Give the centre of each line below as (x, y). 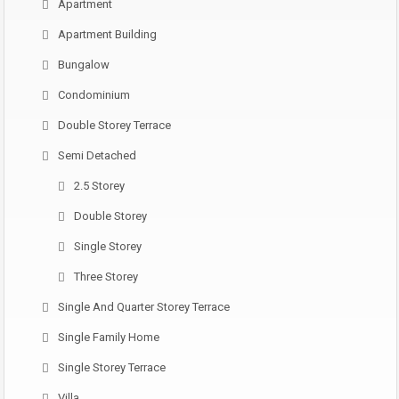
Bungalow (84, 65)
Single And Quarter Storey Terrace (144, 307)
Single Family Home (109, 337)
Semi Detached (97, 155)
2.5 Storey (99, 186)
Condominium (94, 95)
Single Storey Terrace (112, 367)
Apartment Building (107, 34)
